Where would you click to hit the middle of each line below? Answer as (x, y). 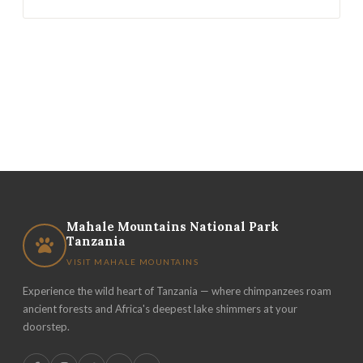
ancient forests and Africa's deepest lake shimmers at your (160, 309)
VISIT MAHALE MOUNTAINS (132, 262)
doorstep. (46, 327)
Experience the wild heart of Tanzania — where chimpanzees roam (177, 291)
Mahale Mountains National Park (173, 226)
